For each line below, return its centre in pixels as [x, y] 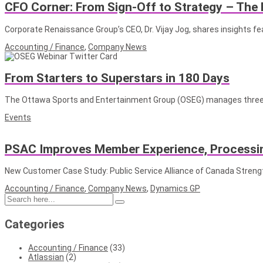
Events [18, 118]
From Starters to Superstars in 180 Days [117, 78]
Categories [35, 225]
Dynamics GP [175, 189]
